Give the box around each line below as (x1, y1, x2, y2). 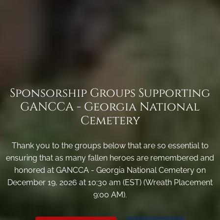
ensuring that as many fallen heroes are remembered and (6, 153, 214, 163)
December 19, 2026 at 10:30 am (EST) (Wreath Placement (7, 178, 213, 188)
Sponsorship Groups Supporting (10, 85, 210, 102)
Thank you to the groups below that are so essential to (11, 141, 209, 151)
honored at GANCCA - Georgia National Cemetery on (14, 165, 206, 175)
